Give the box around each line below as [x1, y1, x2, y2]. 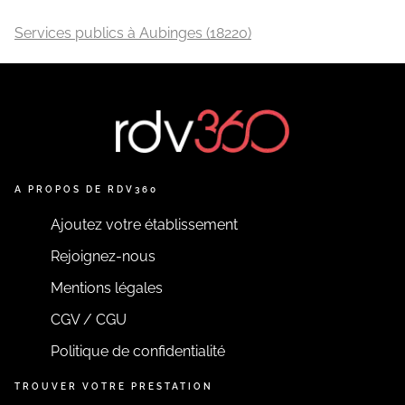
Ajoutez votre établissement [51, 216, 238, 233]
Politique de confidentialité [51, 343, 225, 360]
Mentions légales [51, 279, 163, 297]
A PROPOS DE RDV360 [14, 184, 158, 194]
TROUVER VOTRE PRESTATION [14, 381, 213, 391]
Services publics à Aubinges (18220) [14, 24, 251, 42]
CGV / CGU [51, 311, 127, 328]
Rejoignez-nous [51, 248, 155, 265]
